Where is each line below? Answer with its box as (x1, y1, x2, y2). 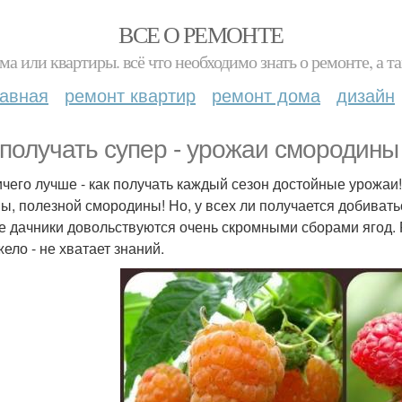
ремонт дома (212, 82, 320, 108)
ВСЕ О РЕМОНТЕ (118, 19, 284, 49)
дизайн (336, 82, 395, 108)
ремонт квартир (65, 82, 196, 108)
